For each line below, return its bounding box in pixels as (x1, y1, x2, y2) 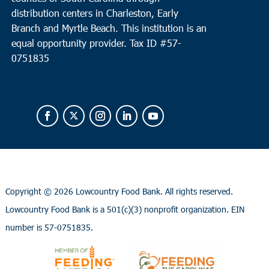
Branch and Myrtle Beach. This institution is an (11, 21, 207, 34)
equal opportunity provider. (11, 36, 130, 49)
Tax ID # (129, 36, 167, 49)
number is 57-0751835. (5, 221, 93, 233)
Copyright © (5, 185, 54, 197)
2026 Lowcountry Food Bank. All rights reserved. (53, 185, 233, 197)
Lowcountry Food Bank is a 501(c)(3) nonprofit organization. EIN (5, 203, 244, 215)
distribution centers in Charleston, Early (11, 6, 178, 19)
